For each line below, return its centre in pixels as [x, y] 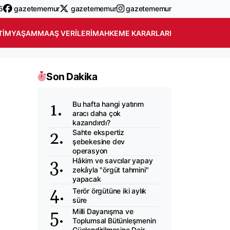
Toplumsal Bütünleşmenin [114, 221]
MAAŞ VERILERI [65, 33]
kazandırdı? [91, 122]
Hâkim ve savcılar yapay [113, 160]
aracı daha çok [97, 113]
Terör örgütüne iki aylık [110, 190]
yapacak [87, 179]
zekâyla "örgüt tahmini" [111, 170]
